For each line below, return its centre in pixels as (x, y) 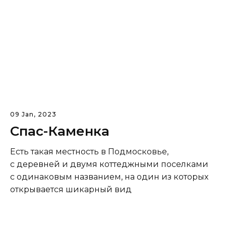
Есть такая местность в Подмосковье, (89, 152)
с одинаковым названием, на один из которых (109, 177)
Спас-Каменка (60, 131)
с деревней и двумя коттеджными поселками (109, 164)
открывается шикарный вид (71, 190)
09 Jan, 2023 (33, 115)
